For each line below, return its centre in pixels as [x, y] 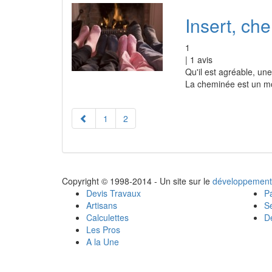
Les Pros [103, 230]
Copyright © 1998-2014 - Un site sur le [137, 181]
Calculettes [107, 218]
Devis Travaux [114, 193]
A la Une [103, 242]
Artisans [102, 206]
